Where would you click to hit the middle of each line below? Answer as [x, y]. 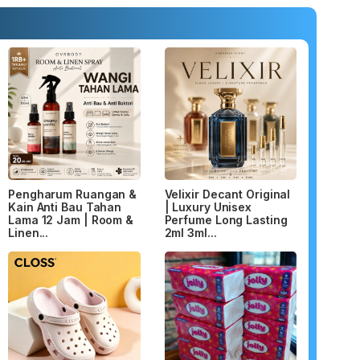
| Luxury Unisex [208, 207]
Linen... [29, 232]
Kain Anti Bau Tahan [65, 207]
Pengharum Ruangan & [73, 194]
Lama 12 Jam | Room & [71, 219]
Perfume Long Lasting [226, 219]
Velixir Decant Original [227, 194]
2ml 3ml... [190, 232]
